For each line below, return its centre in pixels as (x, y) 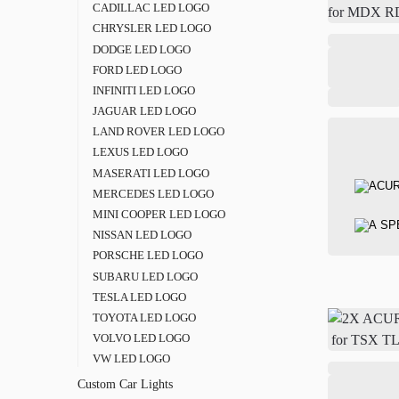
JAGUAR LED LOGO (144, 111)
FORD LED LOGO (137, 69)
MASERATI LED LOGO (151, 173)
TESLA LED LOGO (139, 297)
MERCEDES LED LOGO (153, 193)
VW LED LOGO (131, 359)
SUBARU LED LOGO (145, 276)
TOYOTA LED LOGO (144, 317)
